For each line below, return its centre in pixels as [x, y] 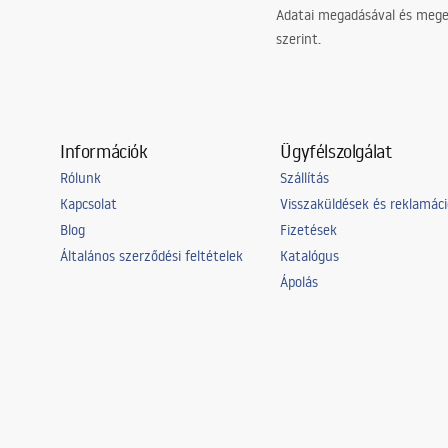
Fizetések [309, 230]
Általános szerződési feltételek [151, 256]
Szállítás [305, 178]
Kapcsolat [88, 204]
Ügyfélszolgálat [336, 151]
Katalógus [310, 256]
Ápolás [299, 282]
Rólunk [80, 178]
